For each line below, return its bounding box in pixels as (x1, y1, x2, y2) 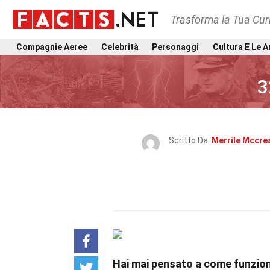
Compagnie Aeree (16, 42, 87, 52)
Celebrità (101, 42, 139, 52)
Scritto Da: (168, 136, 212, 145)
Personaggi (152, 42, 199, 52)
